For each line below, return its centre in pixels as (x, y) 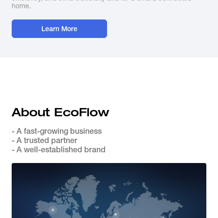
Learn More (59, 29)
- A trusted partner (45, 140)
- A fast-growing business (57, 131)
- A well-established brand (59, 150)
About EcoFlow (61, 112)
